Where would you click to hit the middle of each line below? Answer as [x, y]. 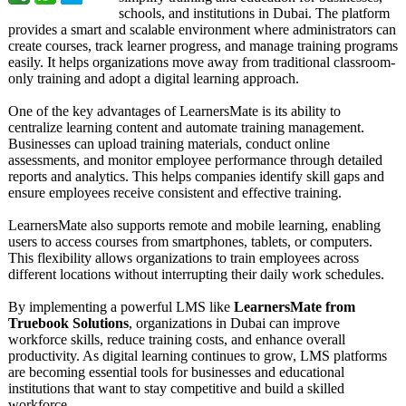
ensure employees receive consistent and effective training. [175, 193]
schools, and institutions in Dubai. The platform [254, 13]
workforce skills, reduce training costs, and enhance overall [177, 339]
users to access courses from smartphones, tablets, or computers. [190, 242]
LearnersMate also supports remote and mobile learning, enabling [194, 225]
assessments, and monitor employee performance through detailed [195, 160]
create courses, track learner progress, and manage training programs [203, 46]
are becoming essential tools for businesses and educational [176, 372]
